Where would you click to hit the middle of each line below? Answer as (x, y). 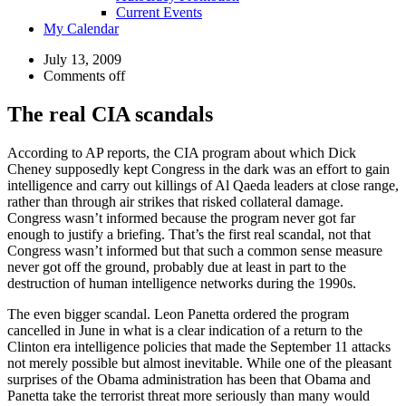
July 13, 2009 (82, 59)
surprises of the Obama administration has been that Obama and (189, 379)
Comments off (84, 76)
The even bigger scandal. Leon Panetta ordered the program (178, 314)
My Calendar (81, 29)
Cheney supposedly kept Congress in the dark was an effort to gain (198, 169)
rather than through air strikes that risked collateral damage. (175, 201)
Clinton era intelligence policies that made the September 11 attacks (199, 346)
